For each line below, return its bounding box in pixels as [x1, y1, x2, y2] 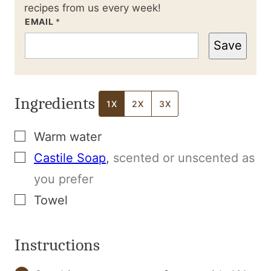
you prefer [34, 171, 93, 186]
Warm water [34, 129, 102, 144]
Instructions [15, 235, 103, 255]
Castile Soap [34, 150, 106, 165]
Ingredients [15, 93, 99, 113]
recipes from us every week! [24, 1, 161, 14]
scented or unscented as [113, 150, 255, 165]
